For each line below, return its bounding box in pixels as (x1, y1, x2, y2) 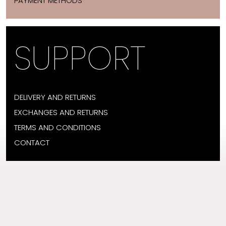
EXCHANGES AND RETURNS (14, 107, 108, 118)
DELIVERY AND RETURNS (14, 92, 96, 102)
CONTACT (14, 137, 49, 148)
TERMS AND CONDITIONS (14, 122, 101, 133)
